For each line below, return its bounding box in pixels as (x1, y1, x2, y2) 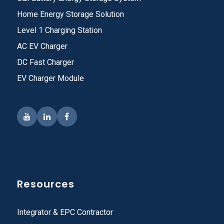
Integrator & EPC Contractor (16, 207, 113, 217)
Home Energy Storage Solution (16, 9, 124, 19)
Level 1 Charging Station (16, 25, 102, 35)
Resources (16, 177, 74, 191)
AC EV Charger (16, 41, 67, 51)
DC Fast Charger (16, 57, 74, 67)
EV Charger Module (16, 73, 84, 83)
